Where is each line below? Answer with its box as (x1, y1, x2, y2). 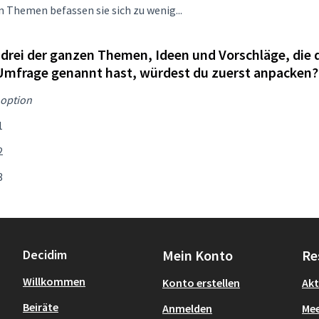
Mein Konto (162, 246, 233, 264)
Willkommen (23, 273, 85, 288)
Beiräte (23, 299, 58, 314)
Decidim (23, 246, 67, 263)
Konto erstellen (162, 275, 240, 290)
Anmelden (162, 300, 212, 315)
